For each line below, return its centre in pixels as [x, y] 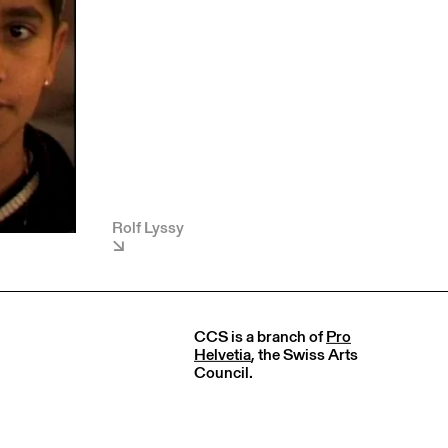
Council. [223, 372]
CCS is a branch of [260, 336]
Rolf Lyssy [148, 227]
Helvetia [222, 354]
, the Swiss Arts [304, 354]
